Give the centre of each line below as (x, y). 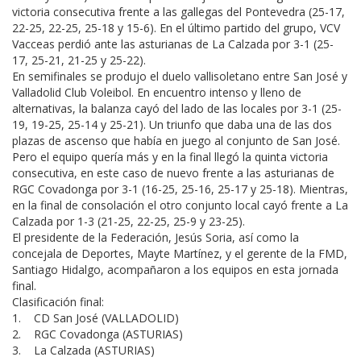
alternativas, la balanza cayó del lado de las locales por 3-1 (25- (177, 108)
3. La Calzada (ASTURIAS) (83, 350)
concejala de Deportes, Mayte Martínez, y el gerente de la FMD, (180, 253)
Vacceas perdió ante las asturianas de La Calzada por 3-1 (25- (173, 44)
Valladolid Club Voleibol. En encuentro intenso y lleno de (157, 92)
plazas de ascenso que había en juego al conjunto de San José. (176, 141)
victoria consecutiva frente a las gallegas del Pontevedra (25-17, (178, 12)
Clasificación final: (58, 302)
